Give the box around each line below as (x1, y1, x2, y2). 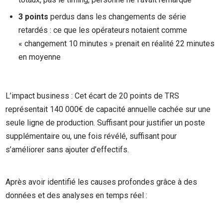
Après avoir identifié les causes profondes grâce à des (5, 177, 198, 187)
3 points (18, 11, 49, 21)
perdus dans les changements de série (48, 11, 187, 21)
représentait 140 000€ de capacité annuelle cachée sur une (5, 105, 211, 114)
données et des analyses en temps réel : (5, 190, 148, 200)
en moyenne (18, 52, 61, 62)
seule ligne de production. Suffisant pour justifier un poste (5, 118, 206, 128)
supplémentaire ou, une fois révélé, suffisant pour (5, 131, 177, 141)
